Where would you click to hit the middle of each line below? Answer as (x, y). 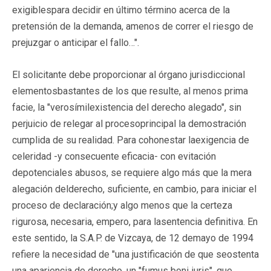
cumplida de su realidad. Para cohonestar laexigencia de (131, 140)
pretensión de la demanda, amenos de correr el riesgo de (133, 26)
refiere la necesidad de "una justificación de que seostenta (135, 254)
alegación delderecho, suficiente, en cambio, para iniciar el (134, 189)
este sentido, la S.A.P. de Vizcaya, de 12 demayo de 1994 (133, 238)
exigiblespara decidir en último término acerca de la (121, 10)
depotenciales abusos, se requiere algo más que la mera (132, 172)
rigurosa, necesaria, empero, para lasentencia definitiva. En (135, 221)
